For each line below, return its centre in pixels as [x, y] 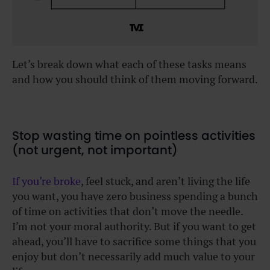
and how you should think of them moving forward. [135, 79]
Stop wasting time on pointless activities [134, 136]
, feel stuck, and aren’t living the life [165, 181]
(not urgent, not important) [95, 150]
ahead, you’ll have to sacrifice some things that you [134, 241]
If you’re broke [46, 181]
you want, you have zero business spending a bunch [135, 196]
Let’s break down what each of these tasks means [129, 64]
